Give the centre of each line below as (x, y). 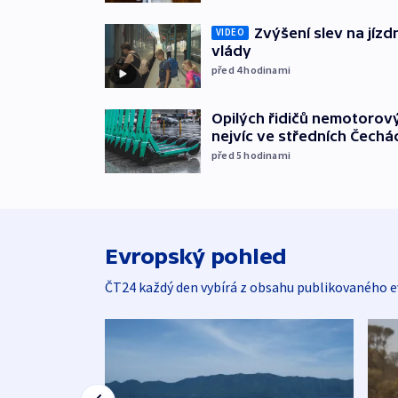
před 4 (228, 69)
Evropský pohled (196, 256)
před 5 (228, 155)
